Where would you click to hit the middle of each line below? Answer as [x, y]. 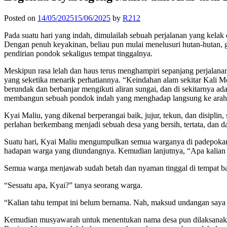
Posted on [21, 18]
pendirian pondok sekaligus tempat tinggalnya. [78, 53]
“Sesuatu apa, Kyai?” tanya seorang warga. [74, 185]
